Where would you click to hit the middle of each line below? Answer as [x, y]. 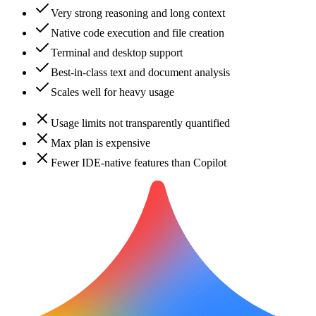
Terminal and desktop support [117, 53]
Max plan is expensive [101, 143]
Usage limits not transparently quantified [140, 123]
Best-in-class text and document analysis [140, 73]
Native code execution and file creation [138, 33]
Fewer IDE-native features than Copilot [139, 163]
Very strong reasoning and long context [138, 13]
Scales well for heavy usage [113, 92]
